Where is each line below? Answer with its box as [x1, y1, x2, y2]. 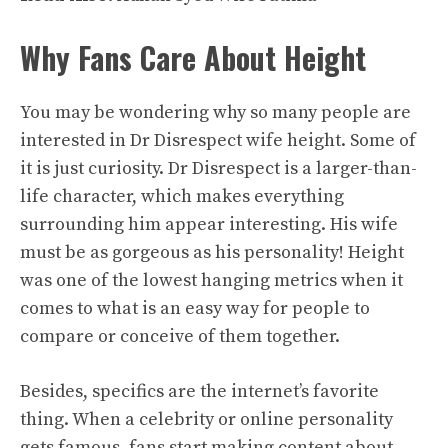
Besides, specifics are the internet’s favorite [20, 379, 379, 403]
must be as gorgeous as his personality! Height [20, 240, 404, 264]
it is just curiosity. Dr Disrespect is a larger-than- [20, 156, 417, 180]
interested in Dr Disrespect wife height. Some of [20, 128, 416, 152]
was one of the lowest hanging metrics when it [20, 268, 403, 292]
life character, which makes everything [20, 184, 344, 208]
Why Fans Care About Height [20, 34, 366, 80]
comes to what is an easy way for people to [20, 296, 370, 320]
